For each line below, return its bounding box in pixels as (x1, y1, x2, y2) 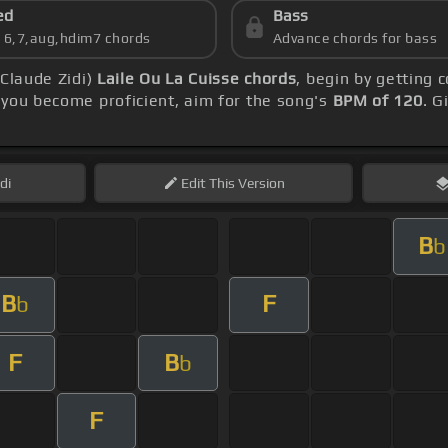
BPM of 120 (332, 91, 423, 111)
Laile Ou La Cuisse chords (96, 69, 297, 89)
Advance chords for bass (272, 30, 438, 47)
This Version (205, 175, 285, 192)
